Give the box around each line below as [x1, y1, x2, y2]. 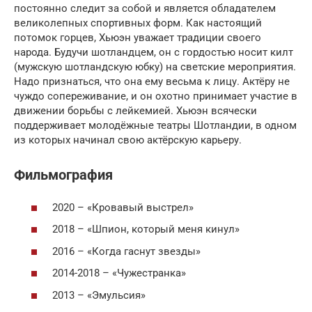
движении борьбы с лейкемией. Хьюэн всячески [14, 104, 257, 117]
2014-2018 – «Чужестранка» [52, 267, 186, 280]
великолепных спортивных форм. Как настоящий [14, 17, 262, 29]
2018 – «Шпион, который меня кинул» [52, 223, 240, 236]
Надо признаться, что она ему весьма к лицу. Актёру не [14, 75, 290, 88]
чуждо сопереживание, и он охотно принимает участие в [14, 90, 297, 102]
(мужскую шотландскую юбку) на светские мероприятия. [14, 61, 296, 73]
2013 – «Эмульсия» [52, 288, 146, 302]
